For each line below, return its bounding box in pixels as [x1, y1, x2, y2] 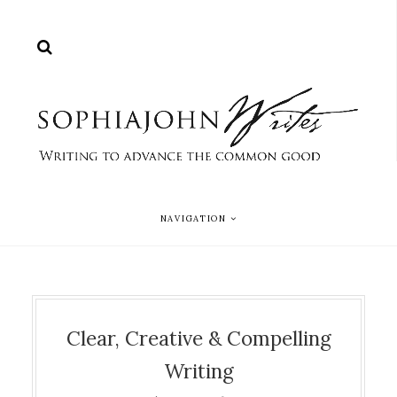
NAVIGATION [160, 214, 227, 225]
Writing [163, 358, 234, 384]
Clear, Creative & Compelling [66, 325, 331, 351]
